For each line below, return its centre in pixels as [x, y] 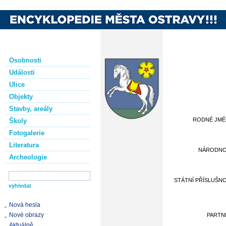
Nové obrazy [26, 215]
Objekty [21, 97]
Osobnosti [25, 60]
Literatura [24, 145]
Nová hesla [25, 205]
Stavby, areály [31, 109]
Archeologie [28, 157]
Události [22, 72]
